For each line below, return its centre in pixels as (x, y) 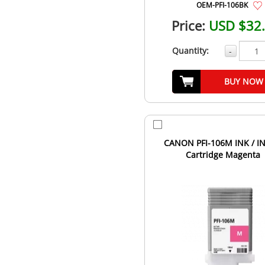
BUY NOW (243, 82)
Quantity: (190, 51)
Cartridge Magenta (223, 155)
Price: (189, 26)
